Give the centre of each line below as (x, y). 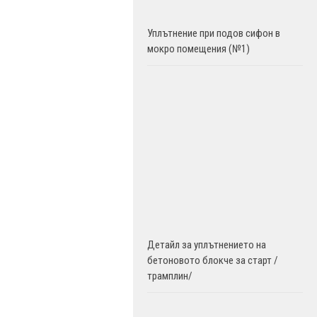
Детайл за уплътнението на (207, 245)
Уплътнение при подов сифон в (214, 33)
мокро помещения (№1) (198, 49)
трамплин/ (170, 276)
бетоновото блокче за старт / (213, 260)
